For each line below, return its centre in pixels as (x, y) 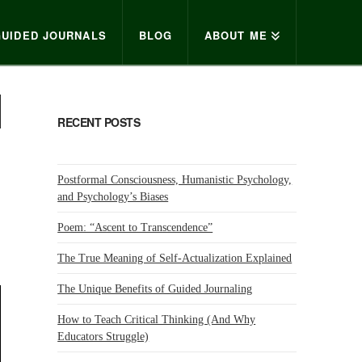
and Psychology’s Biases (113, 196)
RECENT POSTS (99, 122)
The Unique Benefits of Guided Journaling (155, 288)
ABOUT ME (236, 35)
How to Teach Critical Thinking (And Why (157, 319)
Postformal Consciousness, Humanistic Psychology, (175, 179)
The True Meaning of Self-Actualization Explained (175, 258)
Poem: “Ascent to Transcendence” (135, 227)
